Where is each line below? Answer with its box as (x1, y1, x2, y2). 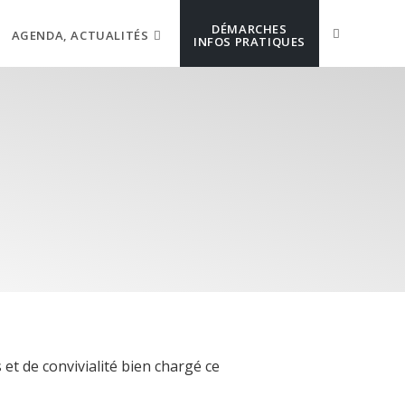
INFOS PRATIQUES (193, 33, 306, 50)
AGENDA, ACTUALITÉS (11, 26, 149, 43)
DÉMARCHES (212, 20, 287, 37)
